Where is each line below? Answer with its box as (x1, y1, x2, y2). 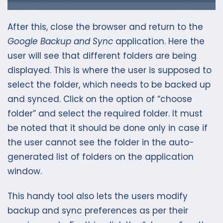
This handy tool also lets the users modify (7, 190, 188, 202)
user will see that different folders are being (7, 50, 197, 62)
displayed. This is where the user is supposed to (7, 64, 212, 77)
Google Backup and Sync (7, 35, 113, 48)
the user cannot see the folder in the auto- (7, 136, 194, 149)
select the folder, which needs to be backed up (7, 79, 211, 91)
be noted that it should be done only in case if (7, 122, 208, 134)
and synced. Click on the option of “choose (7, 93, 192, 106)
